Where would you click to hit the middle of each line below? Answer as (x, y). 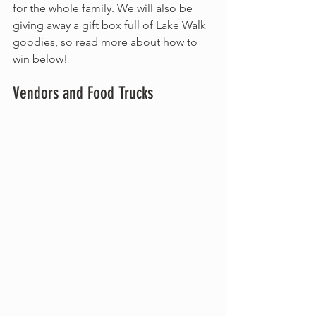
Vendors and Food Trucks (83, 93)
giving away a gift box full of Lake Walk (111, 25)
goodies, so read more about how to (107, 42)
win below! (40, 59)
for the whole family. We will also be (104, 8)
